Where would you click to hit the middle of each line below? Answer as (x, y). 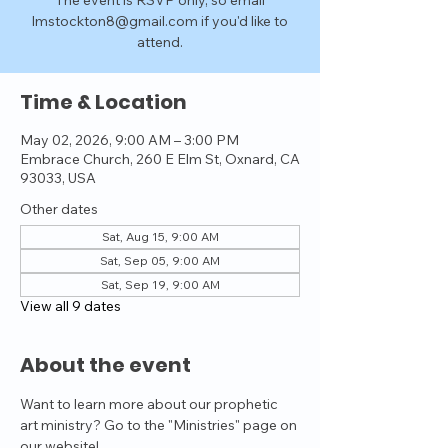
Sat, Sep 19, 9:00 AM (160, 284)
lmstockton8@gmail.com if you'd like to (160, 21)
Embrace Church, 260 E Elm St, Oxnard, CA (160, 159)
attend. (160, 42)
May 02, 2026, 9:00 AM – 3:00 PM (129, 140)
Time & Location (103, 102)
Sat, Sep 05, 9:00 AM (160, 260)
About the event (105, 365)
